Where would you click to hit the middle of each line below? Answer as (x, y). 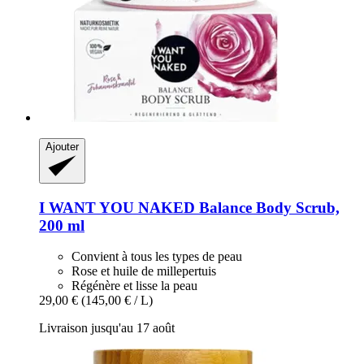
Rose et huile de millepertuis (144, 271)
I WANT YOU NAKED (117, 207)
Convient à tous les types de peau (157, 257)
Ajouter (62, 146)
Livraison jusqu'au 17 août (107, 328)
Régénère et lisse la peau (134, 286)
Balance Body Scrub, (267, 207)
